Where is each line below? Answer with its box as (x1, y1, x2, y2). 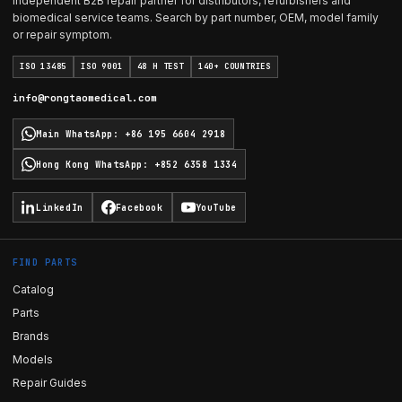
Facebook (115, 201, 163, 214)
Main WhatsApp (36, 127, 113, 140)
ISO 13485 (20, 61, 67, 72)
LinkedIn (36, 201, 83, 214)
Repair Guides (13, 376, 87, 389)
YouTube (195, 201, 237, 214)
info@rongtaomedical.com (13, 92, 157, 104)
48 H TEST (136, 61, 184, 72)
